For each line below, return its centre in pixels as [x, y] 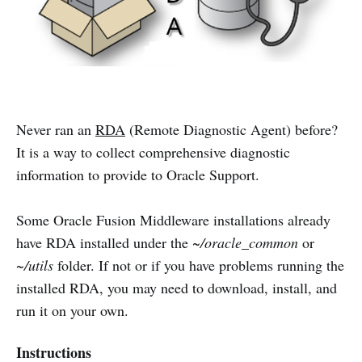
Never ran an [56, 129]
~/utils [35, 265]
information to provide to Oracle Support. [138, 174]
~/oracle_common [245, 242]
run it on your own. [72, 310]
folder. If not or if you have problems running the [199, 265]
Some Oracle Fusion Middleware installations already [173, 219]
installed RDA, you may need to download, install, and [177, 287]
